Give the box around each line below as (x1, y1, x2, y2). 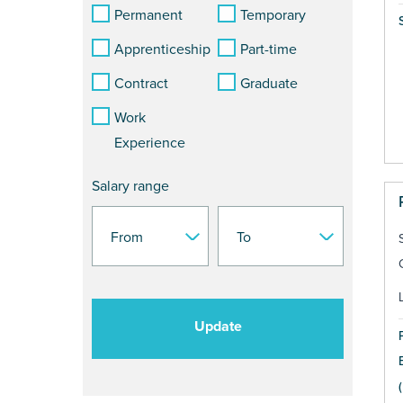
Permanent (114, 6, 183, 25)
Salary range (92, 177, 169, 196)
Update (193, 318, 242, 336)
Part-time (240, 40, 297, 59)
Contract (114, 75, 168, 94)
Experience (114, 134, 185, 153)
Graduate (240, 75, 298, 94)
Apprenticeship (114, 40, 210, 59)
